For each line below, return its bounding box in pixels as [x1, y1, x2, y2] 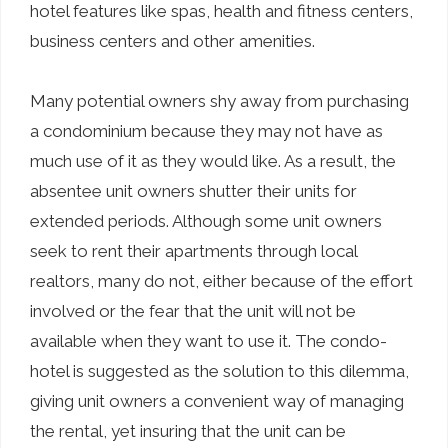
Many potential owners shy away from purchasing [30, 90, 409, 111]
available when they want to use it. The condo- [30, 330, 387, 351]
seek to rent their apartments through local [30, 240, 357, 261]
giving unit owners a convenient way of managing [30, 390, 404, 411]
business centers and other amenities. [30, 30, 315, 51]
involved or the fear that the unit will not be [30, 300, 356, 321]
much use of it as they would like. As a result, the [30, 150, 396, 171]
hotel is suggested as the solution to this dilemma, [30, 360, 409, 381]
